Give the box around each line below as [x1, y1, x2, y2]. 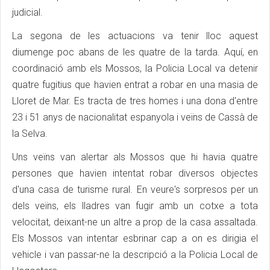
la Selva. [12, 128, 48, 140]
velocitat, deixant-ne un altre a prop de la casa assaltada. [12, 216, 258, 228]
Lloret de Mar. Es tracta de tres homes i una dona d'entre [12, 95, 258, 107]
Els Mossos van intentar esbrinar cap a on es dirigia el [12, 233, 258, 245]
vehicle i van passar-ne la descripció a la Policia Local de [12, 249, 258, 261]
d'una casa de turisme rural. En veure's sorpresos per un [12, 184, 258, 196]
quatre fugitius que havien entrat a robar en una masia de [12, 79, 258, 91]
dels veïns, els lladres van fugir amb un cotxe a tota [12, 200, 258, 212]
